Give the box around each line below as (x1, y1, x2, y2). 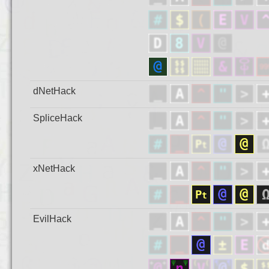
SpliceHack (32, 113, 82, 123)
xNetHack (32, 163, 75, 174)
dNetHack (32, 86, 76, 96)
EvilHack (32, 214, 71, 224)
